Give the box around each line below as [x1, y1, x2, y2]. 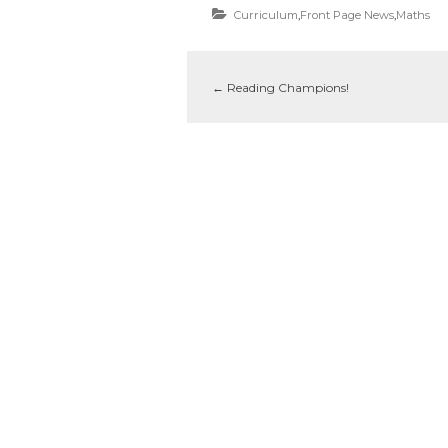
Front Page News [300, 7, 394, 22]
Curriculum [234, 7, 298, 22]
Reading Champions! [224, 79, 349, 95]
